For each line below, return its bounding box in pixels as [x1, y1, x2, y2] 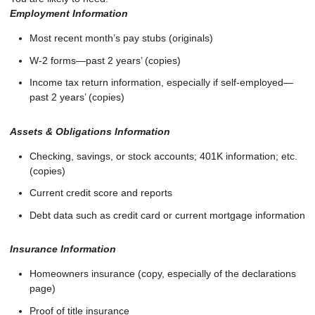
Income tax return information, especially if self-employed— [30, 77, 293, 89]
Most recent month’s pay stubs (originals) [30, 32, 213, 44]
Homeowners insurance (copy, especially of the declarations [30, 268, 296, 280]
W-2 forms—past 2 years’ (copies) [30, 54, 181, 66]
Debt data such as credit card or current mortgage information [30, 209, 305, 221]
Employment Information [10, 8, 128, 20]
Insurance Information [10, 243, 116, 255]
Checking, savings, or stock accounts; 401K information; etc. [30, 150, 297, 162]
